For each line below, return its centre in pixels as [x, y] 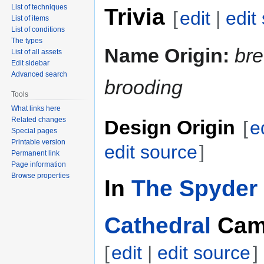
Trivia [135, 16]
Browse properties [41, 175]
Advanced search [39, 74]
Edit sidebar [31, 63]
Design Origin [170, 127]
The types [27, 40]
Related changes [39, 119]
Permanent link [36, 153]
